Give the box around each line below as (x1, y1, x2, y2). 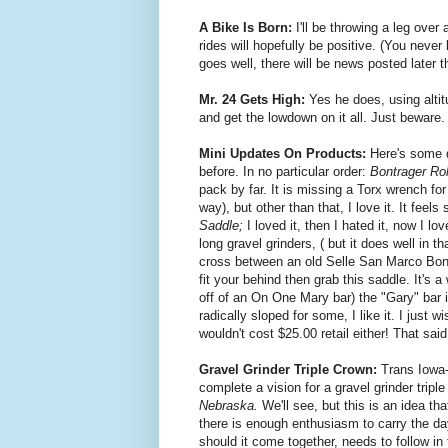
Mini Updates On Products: (199, 146, 370, 162)
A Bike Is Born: (199, 20, 296, 36)
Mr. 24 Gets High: (199, 92, 309, 108)
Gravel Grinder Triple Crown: (199, 362, 381, 378)
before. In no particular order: (199, 164, 370, 180)
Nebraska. (199, 398, 258, 414)
